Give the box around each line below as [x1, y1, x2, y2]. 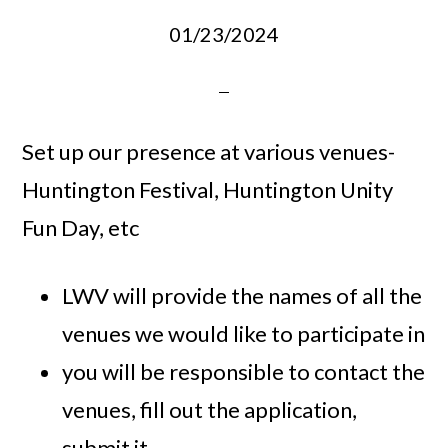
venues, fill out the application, [62, 396, 358, 424]
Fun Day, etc [22, 214, 140, 242]
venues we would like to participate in [62, 320, 426, 348]
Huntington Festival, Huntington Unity [22, 176, 394, 204]
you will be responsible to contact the [62, 358, 426, 386]
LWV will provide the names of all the [62, 282, 423, 310]
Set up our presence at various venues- [22, 138, 396, 166]
